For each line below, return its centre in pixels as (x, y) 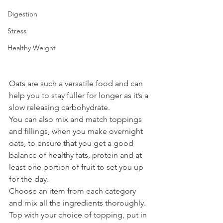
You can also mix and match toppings (76, 119)
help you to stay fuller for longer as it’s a (80, 95)
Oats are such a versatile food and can (77, 83)
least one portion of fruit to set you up (77, 167)
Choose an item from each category (73, 191)
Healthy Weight (32, 48)
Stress (17, 31)
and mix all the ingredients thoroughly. (78, 203)
